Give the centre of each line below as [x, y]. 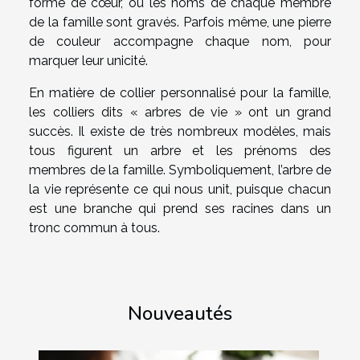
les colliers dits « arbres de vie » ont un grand [180, 112]
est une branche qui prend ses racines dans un [180, 209]
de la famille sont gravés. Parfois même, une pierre [180, 22]
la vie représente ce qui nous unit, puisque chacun [180, 190]
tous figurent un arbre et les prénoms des [180, 151]
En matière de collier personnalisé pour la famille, [180, 93]
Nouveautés [180, 314]
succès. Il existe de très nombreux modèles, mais [180, 132]
